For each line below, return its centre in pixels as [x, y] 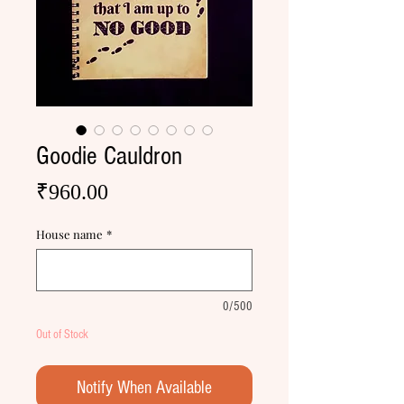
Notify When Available [144, 388]
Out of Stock [62, 335]
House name [69, 234]
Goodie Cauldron [109, 156]
